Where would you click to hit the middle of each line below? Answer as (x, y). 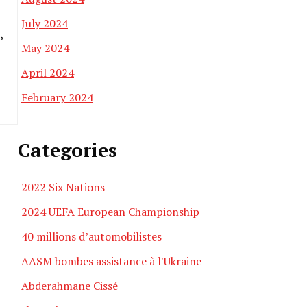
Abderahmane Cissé (70, 286)
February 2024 (57, 97)
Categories (67, 150)
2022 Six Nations (63, 187)
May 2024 (45, 48)
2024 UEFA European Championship (110, 212)
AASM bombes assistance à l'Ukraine (111, 261)
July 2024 (45, 23)
